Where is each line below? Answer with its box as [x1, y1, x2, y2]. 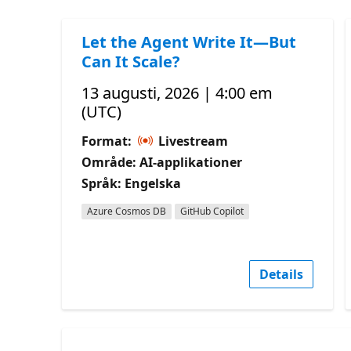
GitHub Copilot [180, 204, 244, 218]
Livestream [155, 132, 229, 150]
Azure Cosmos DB [87, 204, 167, 218]
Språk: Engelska [81, 174, 182, 192]
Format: [81, 132, 136, 150]
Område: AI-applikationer [81, 153, 243, 171]
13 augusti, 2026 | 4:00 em [81, 81, 273, 103]
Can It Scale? [81, 50, 181, 72]
